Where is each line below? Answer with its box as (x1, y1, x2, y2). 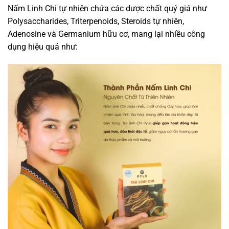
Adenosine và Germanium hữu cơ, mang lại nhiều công (8, 29, 205, 39)
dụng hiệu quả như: (8, 42, 78, 52)
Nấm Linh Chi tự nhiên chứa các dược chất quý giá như (8, 4, 207, 14)
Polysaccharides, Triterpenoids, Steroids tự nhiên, (8, 16, 184, 27)
